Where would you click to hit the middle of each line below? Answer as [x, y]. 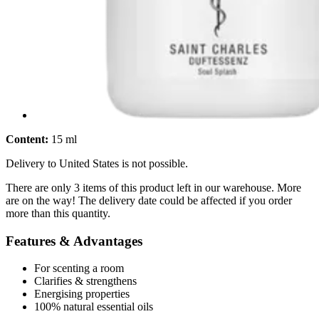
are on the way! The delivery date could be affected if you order [149, 200]
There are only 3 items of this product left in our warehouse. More [153, 187]
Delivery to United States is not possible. [97, 163]
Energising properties [82, 294]
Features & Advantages [74, 241]
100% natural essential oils [94, 307]
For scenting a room [79, 268]
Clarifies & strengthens [85, 281]
